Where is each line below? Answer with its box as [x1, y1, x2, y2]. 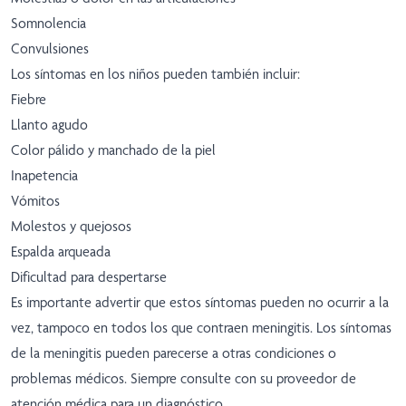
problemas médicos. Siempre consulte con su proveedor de [11, 370, 356, 388]
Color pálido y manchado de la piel [11, 141, 216, 159]
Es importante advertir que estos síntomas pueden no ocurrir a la [11, 294, 389, 312]
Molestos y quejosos [11, 217, 131, 236]
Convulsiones [11, 40, 89, 58]
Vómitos [11, 192, 60, 210]
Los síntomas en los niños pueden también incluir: [11, 65, 300, 83]
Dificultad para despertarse [11, 268, 167, 286]
